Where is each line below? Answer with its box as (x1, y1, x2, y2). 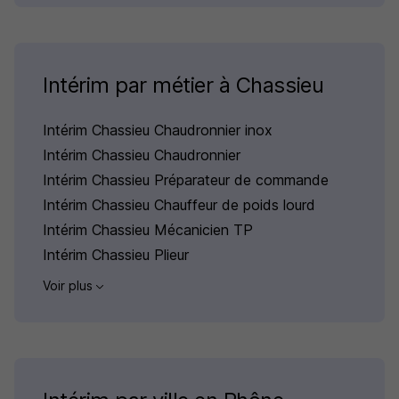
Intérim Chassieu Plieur (43, 246, 189, 265)
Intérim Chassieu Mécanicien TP (43, 221, 253, 240)
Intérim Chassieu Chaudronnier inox (43, 121, 273, 140)
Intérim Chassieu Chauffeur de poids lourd (43, 196, 315, 215)
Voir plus (43, 278, 96, 294)
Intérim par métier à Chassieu (43, 72, 324, 99)
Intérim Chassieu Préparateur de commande (43, 171, 329, 190)
